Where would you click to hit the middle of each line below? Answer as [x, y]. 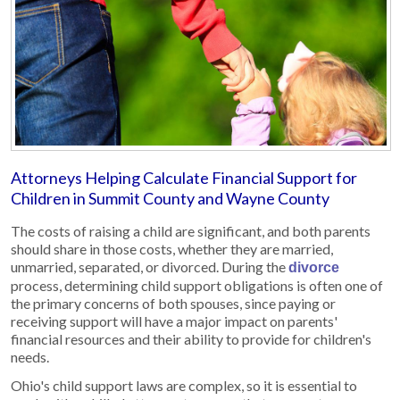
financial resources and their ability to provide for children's [191, 338]
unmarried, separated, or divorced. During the [150, 266]
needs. [30, 356]
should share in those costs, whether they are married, [172, 248]
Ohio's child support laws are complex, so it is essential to [184, 385]
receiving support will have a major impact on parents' [174, 321]
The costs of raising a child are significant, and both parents [191, 230]
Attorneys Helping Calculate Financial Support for [184, 177]
